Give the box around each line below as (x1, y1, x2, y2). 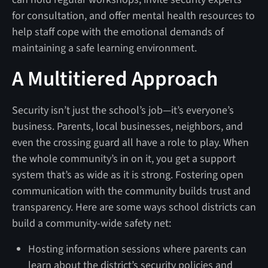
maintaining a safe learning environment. (11, 40, 197, 56)
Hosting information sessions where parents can (28, 241, 246, 257)
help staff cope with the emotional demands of (11, 24, 224, 39)
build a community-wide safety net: (11, 215, 176, 231)
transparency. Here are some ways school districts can (11, 199, 256, 215)
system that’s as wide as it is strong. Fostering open (11, 167, 243, 182)
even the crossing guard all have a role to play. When (11, 135, 249, 150)
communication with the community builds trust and (11, 183, 251, 199)
